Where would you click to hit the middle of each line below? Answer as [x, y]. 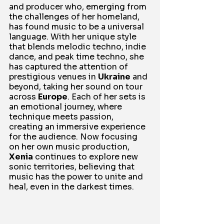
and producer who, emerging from [79, 7]
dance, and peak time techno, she [77, 57]
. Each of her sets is [107, 97]
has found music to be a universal [77, 27]
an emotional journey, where [66, 107]
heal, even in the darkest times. [71, 187]
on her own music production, [70, 147]
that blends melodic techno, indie [78, 47]
